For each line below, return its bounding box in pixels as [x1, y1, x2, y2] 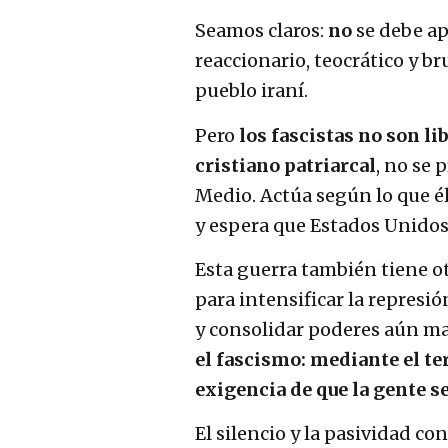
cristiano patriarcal [195, 153, 376, 177]
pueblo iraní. [195, 79, 308, 103]
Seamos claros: [195, 19, 328, 43]
